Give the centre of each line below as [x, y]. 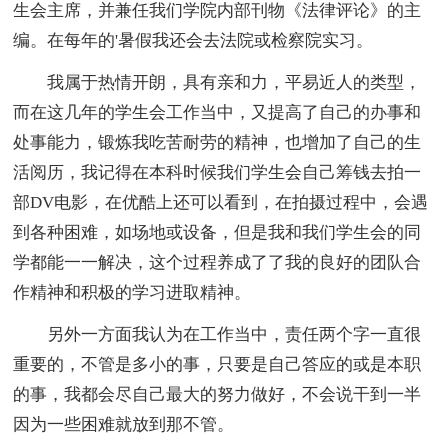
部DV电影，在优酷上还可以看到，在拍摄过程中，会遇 [221, 203]
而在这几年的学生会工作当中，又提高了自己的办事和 [217, 113]
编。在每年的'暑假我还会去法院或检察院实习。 [193, 41]
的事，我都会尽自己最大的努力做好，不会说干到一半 [217, 395]
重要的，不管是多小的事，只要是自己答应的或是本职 [217, 365]
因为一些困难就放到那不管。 [124, 425]
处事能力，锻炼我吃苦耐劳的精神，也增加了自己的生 [217, 143]
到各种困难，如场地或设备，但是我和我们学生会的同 [217, 233]
